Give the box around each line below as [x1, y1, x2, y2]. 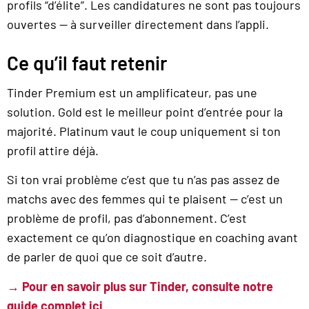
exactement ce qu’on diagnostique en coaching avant [7, 230, 298, 246]
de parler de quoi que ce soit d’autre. [7, 249, 207, 265]
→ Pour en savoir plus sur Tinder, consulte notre [7, 278, 273, 294]
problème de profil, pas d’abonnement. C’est [7, 210, 247, 226]
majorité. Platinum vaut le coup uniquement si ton [7, 123, 281, 139]
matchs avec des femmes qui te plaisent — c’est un [7, 191, 283, 207]
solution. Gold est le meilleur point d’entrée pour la [7, 103, 283, 119]
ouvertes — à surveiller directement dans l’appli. [7, 16, 269, 32]
